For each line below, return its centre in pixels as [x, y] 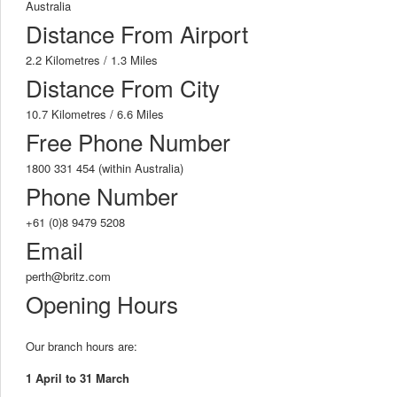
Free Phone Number [128, 142]
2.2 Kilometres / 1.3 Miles [92, 60]
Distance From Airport [137, 34]
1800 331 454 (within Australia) [105, 168]
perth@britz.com [68, 276]
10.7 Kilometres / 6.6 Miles [95, 114]
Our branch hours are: [82, 346]
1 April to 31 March [78, 378]
